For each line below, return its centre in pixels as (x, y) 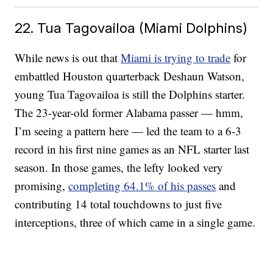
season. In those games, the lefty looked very (119, 168)
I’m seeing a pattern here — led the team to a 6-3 (128, 131)
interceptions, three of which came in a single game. (135, 222)
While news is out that (68, 58)
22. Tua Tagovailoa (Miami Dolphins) (131, 28)
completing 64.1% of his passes (142, 186)
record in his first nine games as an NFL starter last (132, 149)
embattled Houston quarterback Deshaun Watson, (130, 76)
